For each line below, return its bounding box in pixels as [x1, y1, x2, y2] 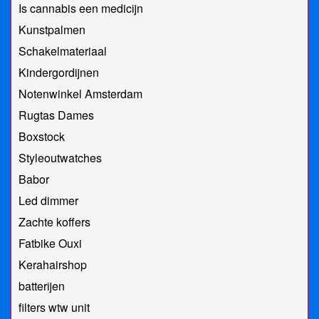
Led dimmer [19, 192, 78, 209]
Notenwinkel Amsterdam [19, 85, 142, 103]
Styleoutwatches [19, 150, 102, 167]
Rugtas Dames [19, 107, 94, 124]
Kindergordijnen [19, 64, 99, 81]
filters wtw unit [19, 299, 90, 316]
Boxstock [19, 128, 65, 145]
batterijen [19, 278, 65, 295]
